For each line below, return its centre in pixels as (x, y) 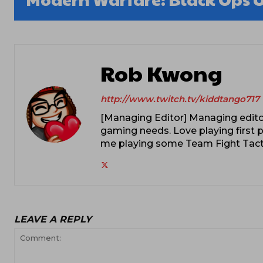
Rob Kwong (161, 73)
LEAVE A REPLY (53, 219)
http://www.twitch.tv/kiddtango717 (180, 99)
